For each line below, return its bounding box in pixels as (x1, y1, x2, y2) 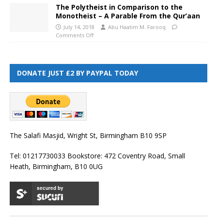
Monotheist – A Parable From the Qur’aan (56, 11, 200, 21)
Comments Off (56, 31, 93, 39)
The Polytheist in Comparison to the (56, 2, 183, 12)
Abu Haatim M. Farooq (108, 23, 166, 31)
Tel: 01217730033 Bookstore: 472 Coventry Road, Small (10, 151, 185, 161)
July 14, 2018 (63, 23, 94, 31)
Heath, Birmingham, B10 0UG (10, 162, 103, 171)
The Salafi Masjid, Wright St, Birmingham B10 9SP (10, 131, 167, 140)
